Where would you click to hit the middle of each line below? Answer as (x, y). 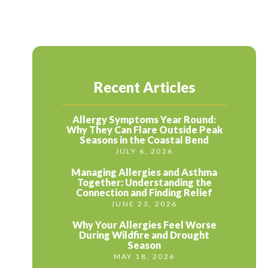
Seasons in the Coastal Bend (144, 140)
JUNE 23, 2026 (144, 204)
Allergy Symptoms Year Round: (144, 120)
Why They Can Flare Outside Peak (144, 130)
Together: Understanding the (144, 182)
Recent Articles (144, 87)
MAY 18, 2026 (144, 257)
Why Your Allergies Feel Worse (144, 225)
